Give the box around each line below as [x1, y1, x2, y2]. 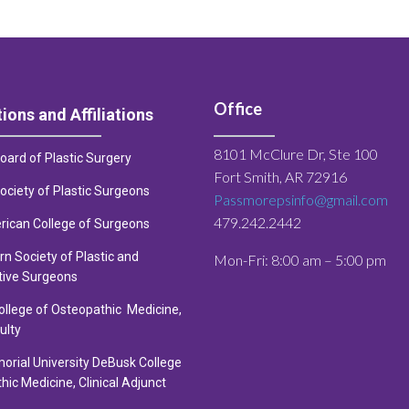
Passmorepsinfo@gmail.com [214, 190, 388, 208]
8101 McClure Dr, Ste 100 [214, 144, 378, 163]
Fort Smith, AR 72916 [214, 167, 347, 185]
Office [214, 98, 262, 119]
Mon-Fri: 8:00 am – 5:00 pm [214, 250, 386, 268]
